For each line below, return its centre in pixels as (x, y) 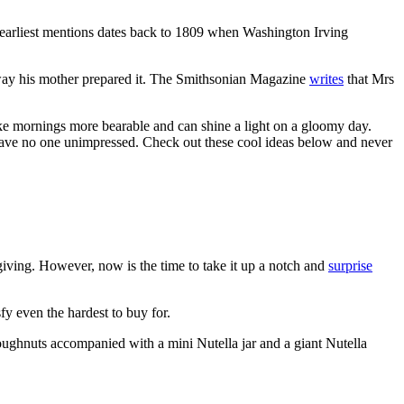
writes (326, 78)
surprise (350, 265)
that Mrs (369, 78)
